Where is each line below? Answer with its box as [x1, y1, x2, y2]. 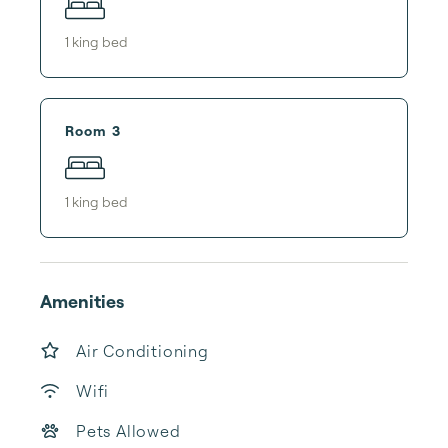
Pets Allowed [76, 421, 181, 441]
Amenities [40, 290, 124, 312]
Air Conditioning [76, 341, 209, 361]
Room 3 [65, 121, 121, 139]
